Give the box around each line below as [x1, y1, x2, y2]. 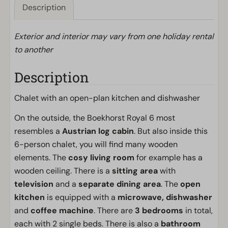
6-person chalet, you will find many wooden [14, 139, 178, 150]
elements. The [14, 152, 68, 163]
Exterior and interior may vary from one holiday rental [14, 31, 214, 42]
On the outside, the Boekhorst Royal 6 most [14, 112, 175, 123]
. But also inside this [134, 126, 208, 136]
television [14, 179, 53, 189]
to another [14, 44, 53, 55]
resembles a [14, 126, 62, 136]
